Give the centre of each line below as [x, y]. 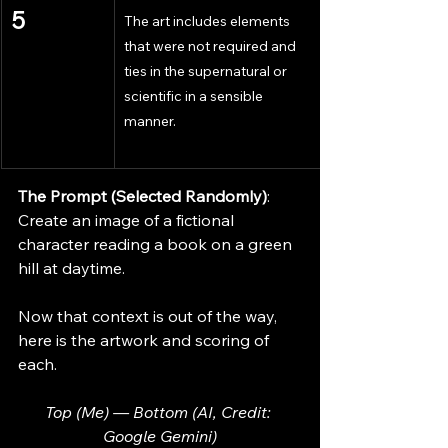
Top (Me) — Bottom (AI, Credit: [160, 412]
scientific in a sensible [195, 96]
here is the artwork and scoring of [145, 340]
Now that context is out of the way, [149, 316]
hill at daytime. [71, 268]
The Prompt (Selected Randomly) [142, 196]
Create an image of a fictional [128, 220]
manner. [150, 121]
